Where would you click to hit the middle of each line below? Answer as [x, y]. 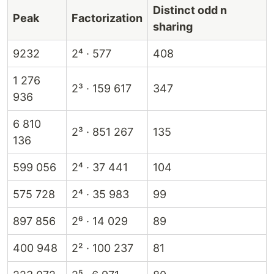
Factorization [107, 18]
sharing [173, 27]
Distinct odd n [190, 10]
